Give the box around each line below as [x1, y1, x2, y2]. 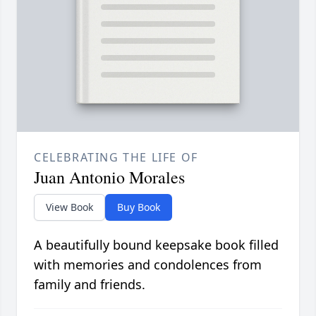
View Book [46, 200, 93, 214]
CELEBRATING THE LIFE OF [34, 150, 198, 166]
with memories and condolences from [34, 256, 262, 274]
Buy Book [117, 200, 160, 214]
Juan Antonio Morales [34, 166, 185, 189]
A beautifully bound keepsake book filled [34, 236, 279, 254]
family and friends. [34, 276, 145, 293]
